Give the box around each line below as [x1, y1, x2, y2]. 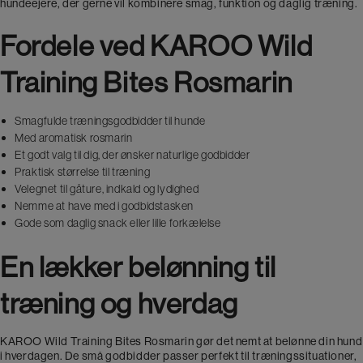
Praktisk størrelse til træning [15, 164, 151, 179]
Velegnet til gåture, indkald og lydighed [15, 181, 199, 196]
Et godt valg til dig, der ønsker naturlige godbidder [15, 147, 250, 162]
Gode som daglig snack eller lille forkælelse [15, 215, 221, 230]
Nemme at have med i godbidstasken [15, 198, 194, 213]
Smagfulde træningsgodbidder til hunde [15, 113, 206, 128]
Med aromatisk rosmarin [15, 130, 133, 145]
